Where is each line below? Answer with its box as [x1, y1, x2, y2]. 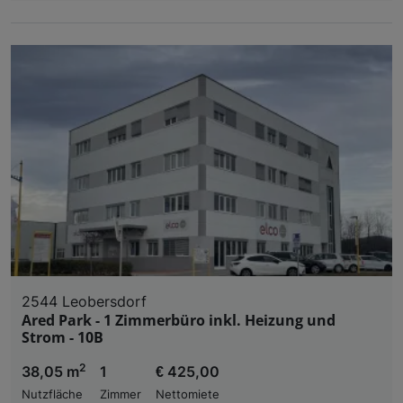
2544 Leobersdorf [22, 291, 147, 310]
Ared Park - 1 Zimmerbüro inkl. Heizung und [22, 309, 336, 330]
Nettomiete [156, 387, 219, 401]
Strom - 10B [22, 327, 103, 347]
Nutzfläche [22, 387, 83, 401]
